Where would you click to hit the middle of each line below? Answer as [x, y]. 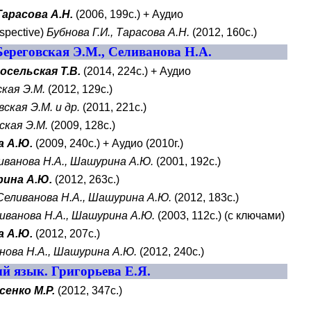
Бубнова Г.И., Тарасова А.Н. [118, 32]
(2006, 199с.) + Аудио [128, 14]
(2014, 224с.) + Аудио [136, 71]
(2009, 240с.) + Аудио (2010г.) [108, 143]
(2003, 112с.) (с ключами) [220, 216]
